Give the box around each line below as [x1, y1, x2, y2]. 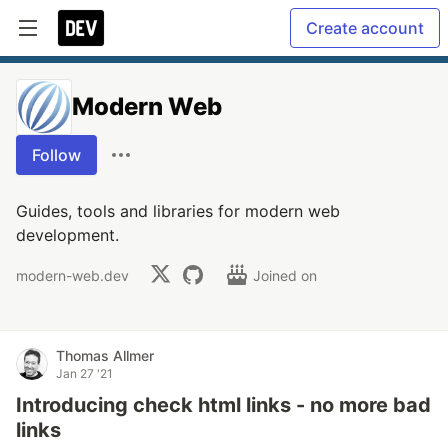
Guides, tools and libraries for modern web [16, 201, 340, 221]
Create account [306, 18, 424, 38]
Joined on [253, 266, 321, 284]
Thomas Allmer [56, 347, 154, 364]
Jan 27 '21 [56, 366, 113, 381]
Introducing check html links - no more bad [16, 393, 431, 417]
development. [16, 225, 119, 245]
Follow [32, 145, 81, 165]
